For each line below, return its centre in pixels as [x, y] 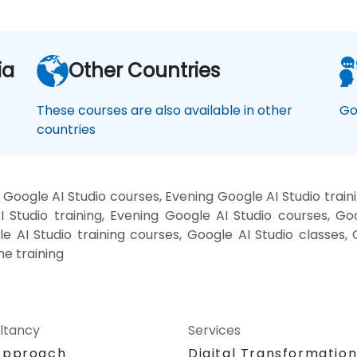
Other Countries [144, 71]
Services [214, 331]
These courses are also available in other [165, 111]
